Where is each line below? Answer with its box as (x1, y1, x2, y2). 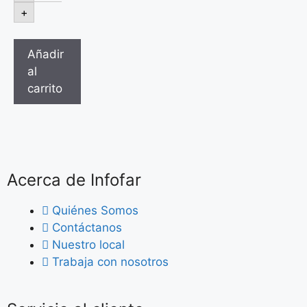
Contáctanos (52, 220, 122, 234)
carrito (27, 82, 62, 96)
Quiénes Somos (52, 203, 138, 217)
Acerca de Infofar (7, 169, 141, 190)
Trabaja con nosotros (52, 254, 169, 269)
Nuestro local (52, 237, 125, 251)
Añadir (27, 47, 64, 62)
